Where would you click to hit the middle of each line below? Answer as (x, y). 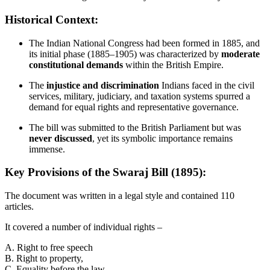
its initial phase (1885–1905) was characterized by (125, 54)
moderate (240, 54)
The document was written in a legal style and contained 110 (120, 196)
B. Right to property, (45, 259)
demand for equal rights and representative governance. (134, 107)
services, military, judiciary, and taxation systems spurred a (140, 96)
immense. (47, 149)
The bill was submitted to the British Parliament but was (135, 127)
